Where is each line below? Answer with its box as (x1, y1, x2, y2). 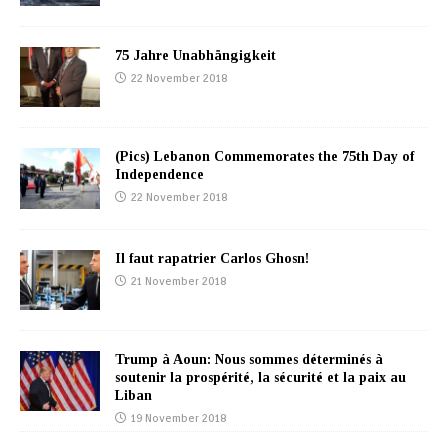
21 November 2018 (131, 273, 227, 288)
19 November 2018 (131, 410, 227, 425)
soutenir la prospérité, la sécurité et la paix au (115, 369, 406, 385)
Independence (115, 167, 204, 183)
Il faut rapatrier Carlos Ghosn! (115, 250, 309, 266)
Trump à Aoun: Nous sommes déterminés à (115, 351, 383, 367)
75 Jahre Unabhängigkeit (115, 48, 276, 64)
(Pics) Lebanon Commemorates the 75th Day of (115, 149, 414, 165)
